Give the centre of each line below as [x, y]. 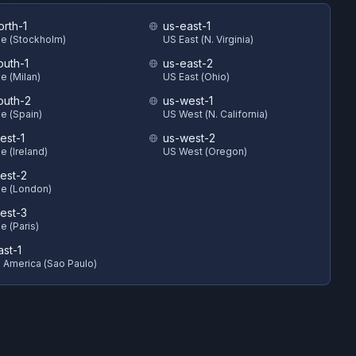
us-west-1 [188, 101]
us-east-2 [188, 63]
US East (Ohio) [196, 77]
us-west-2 [189, 138]
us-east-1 [187, 26]
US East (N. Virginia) [208, 39]
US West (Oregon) [205, 151]
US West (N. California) [215, 114]
